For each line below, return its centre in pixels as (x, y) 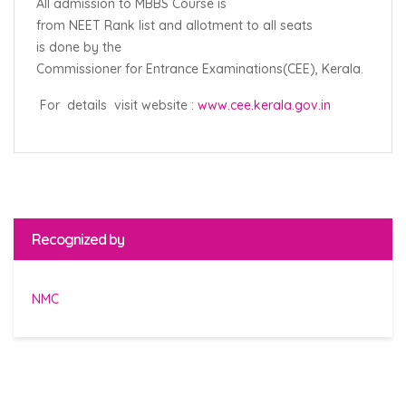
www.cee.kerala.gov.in (264, 105)
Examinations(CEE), (260, 69)
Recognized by (78, 239)
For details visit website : (117, 105)
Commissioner (79, 69)
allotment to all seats (251, 25)
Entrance (172, 69)
